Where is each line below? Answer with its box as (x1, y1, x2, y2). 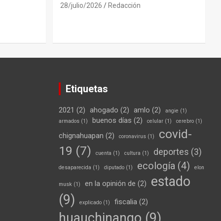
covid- (158, 126, 192, 141)
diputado (104, 164, 124, 171)
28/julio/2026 (60, 1, 102, 9)
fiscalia (114, 197, 137, 206)
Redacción (108, 1, 141, 9)
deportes (153, 147, 189, 157)
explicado (79, 199, 102, 206)
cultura (124, 149, 141, 156)
